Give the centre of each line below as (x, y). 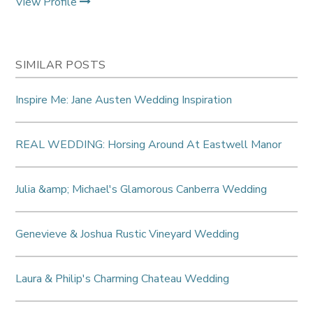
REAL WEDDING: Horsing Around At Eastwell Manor (149, 144)
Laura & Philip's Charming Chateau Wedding (123, 278)
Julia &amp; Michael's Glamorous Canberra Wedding (141, 189)
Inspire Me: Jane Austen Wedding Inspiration (124, 100)
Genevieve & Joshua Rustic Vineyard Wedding (128, 234)
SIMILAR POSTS (61, 65)
